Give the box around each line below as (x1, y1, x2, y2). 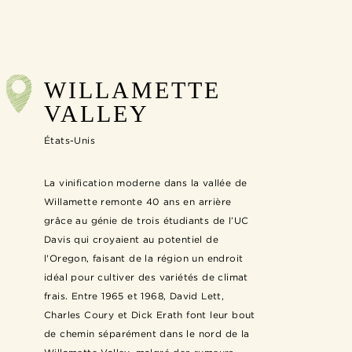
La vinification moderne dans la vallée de (44, 177, 247, 188)
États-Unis (44, 134, 95, 145)
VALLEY (44, 100, 149, 126)
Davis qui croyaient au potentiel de (44, 233, 218, 244)
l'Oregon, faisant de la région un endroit (44, 252, 244, 263)
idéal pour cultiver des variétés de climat (44, 271, 248, 282)
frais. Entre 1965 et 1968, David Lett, (44, 290, 225, 301)
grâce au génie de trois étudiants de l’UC (44, 214, 249, 225)
